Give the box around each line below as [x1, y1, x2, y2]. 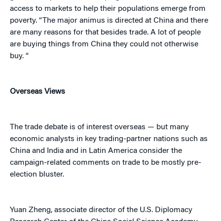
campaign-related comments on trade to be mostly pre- [10, 159, 201, 167]
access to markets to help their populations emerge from [10, 5, 206, 13]
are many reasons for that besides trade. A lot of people [10, 29, 201, 37]
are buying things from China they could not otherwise [10, 40, 198, 49]
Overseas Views [10, 88, 65, 96]
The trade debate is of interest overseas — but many [10, 123, 189, 132]
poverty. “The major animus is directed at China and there [10, 17, 208, 25]
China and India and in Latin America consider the [10, 147, 182, 155]
